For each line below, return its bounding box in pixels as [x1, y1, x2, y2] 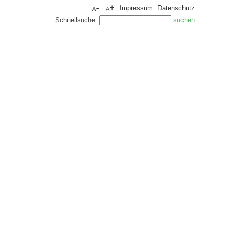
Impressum [120, 4, 153, 12]
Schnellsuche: [55, 16, 99, 24]
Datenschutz [157, 4, 195, 12]
